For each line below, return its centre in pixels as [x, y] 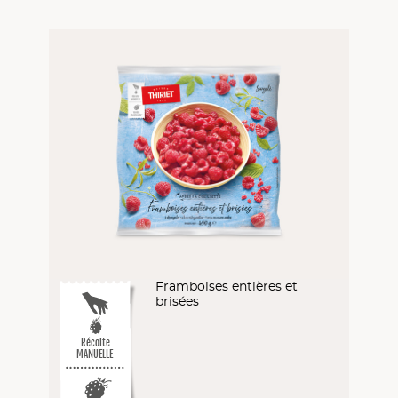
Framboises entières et [227, 287]
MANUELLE [96, 355]
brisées [178, 302]
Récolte [96, 343]
